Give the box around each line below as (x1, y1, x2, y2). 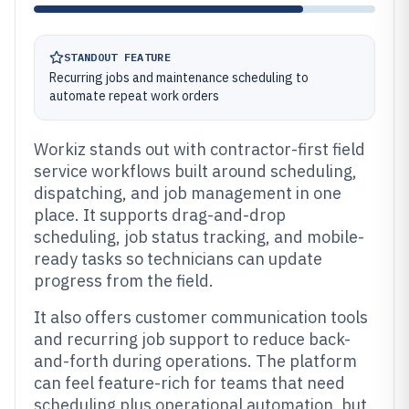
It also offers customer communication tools (34, 307, 368, 328)
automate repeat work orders (49, 88, 219, 104)
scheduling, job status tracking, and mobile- (34, 226, 364, 247)
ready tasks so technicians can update (34, 248, 322, 269)
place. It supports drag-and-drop (34, 204, 286, 225)
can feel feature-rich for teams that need (34, 372, 345, 393)
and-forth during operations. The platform (34, 351, 357, 372)
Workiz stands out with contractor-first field (34, 139, 365, 160)
